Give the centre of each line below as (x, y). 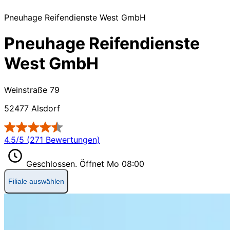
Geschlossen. (53, 164)
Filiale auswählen (36, 181)
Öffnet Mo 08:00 (112, 164)
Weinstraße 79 (32, 90)
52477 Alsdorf (32, 108)
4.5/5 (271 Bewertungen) (52, 139)
